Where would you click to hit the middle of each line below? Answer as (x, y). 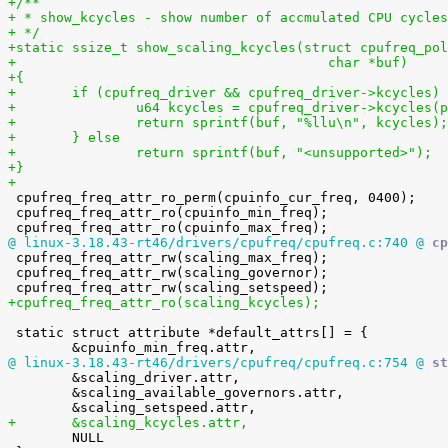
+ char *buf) (368, 62)
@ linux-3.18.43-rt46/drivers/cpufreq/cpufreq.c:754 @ (216, 362)
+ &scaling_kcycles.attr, (160, 422)
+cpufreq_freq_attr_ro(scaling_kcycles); (164, 302)
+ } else (96, 137)
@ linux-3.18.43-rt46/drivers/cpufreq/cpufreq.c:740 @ (216, 242)
